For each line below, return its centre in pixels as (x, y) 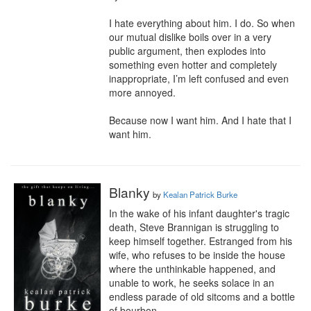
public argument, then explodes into (187, 51)
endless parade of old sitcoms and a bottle (202, 296)
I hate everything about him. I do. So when (202, 23)
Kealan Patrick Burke (200, 194)
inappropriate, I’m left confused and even (199, 78)
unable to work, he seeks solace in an (192, 283)
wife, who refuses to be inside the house (197, 255)
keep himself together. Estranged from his (201, 241)
